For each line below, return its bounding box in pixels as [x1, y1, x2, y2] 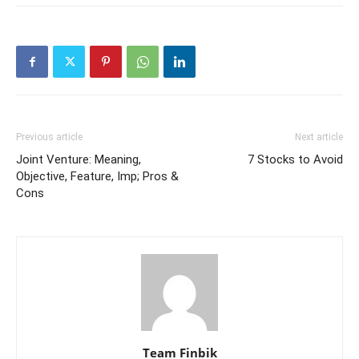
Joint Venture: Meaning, [16, 152, 141, 167]
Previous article [16, 131, 83, 143]
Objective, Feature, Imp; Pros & [16, 169, 179, 184]
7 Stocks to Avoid [248, 152, 343, 167]
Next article [295, 131, 343, 143]
